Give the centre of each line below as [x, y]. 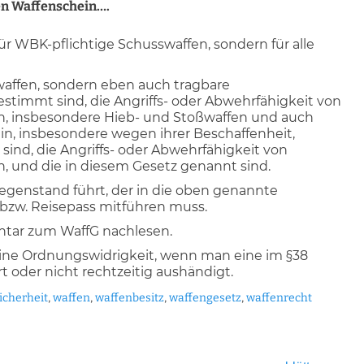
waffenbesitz [130, 298]
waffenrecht [279, 298]
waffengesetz [205, 298]
